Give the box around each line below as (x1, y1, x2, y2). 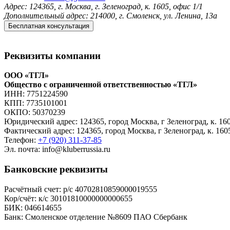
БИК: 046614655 (4, 203, 62, 212)
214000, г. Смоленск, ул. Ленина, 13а (88, 11, 217, 20)
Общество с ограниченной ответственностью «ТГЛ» (4, 80, 197, 89)
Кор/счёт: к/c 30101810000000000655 (4, 194, 132, 203)
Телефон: (4, 136, 38, 145)
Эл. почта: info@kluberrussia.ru (4, 145, 110, 154)
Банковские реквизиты (4, 163, 108, 175)
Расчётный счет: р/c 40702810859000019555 (4, 184, 157, 194)
